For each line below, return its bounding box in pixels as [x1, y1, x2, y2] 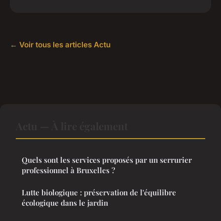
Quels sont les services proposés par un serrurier [22, 154, 192, 165]
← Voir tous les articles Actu [10, 39, 110, 49]
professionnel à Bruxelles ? [22, 165, 115, 175]
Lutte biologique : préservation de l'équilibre [22, 187, 176, 197]
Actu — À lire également [16, 118, 128, 133]
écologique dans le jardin [22, 197, 108, 208]
